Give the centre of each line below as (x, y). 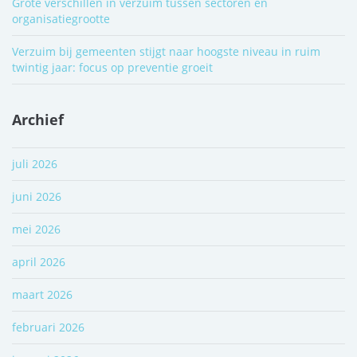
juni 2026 (37, 196)
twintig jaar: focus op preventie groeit (112, 67)
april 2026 (39, 261)
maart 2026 (42, 294)
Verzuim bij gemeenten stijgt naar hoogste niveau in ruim (166, 51)
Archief (38, 119)
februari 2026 (48, 327)
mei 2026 (36, 229)
